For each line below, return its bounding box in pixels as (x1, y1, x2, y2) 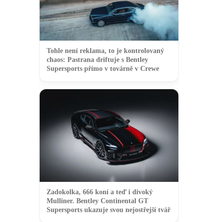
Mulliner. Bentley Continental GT (47, 197, 148, 205)
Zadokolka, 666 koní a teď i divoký (47, 188, 153, 196)
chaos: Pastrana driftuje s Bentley (47, 56, 148, 64)
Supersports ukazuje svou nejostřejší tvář (47, 206, 170, 214)
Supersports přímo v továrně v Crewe (47, 65, 159, 73)
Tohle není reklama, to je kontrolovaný (47, 47, 164, 55)
